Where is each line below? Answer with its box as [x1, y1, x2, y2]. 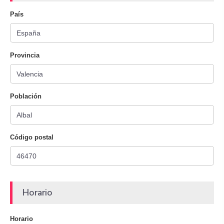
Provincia [10, 51, 39, 59]
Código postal [10, 133, 53, 141]
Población [10, 92, 41, 100]
